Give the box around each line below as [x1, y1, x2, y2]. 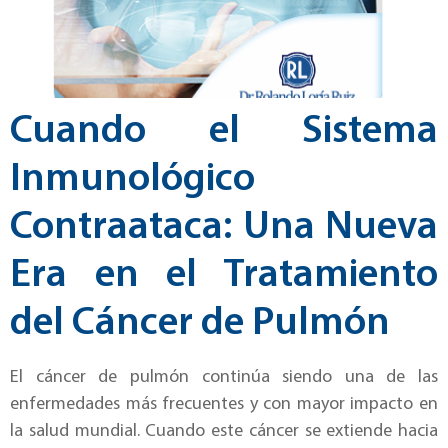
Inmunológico [10, 159, 255, 200]
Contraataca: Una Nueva [10, 207, 438, 248]
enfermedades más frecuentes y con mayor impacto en [10, 394, 438, 414]
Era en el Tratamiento [10, 255, 438, 296]
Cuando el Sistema [10, 111, 438, 152]
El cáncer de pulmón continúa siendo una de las [10, 367, 438, 387]
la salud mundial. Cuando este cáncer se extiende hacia [10, 421, 438, 441]
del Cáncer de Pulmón [10, 303, 390, 344]
